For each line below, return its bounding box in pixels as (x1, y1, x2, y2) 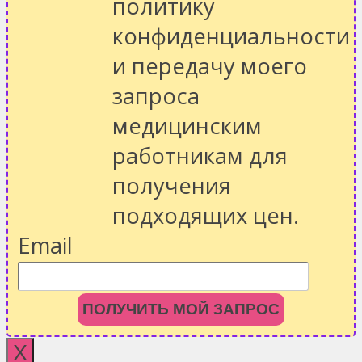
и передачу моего (112, 50, 307, 81)
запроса (112, 80, 200, 111)
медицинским (112, 110, 262, 141)
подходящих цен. (112, 200, 299, 230)
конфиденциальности (112, 20, 350, 51)
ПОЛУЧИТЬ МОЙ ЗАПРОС (82, 300, 280, 318)
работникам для (112, 140, 288, 170)
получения (112, 170, 231, 200)
